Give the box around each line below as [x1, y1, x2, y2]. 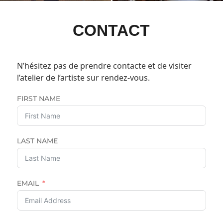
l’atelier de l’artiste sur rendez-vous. [16, 72, 150, 83]
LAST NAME [16, 136, 58, 145]
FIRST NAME [16, 94, 60, 103]
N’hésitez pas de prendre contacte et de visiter [16, 60, 192, 71]
